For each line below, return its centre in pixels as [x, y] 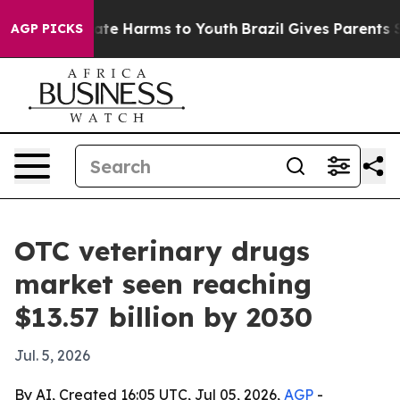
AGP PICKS [47, 29]
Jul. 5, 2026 [52, 355]
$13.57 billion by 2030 [163, 317]
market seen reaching [163, 284]
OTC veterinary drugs [162, 251]
